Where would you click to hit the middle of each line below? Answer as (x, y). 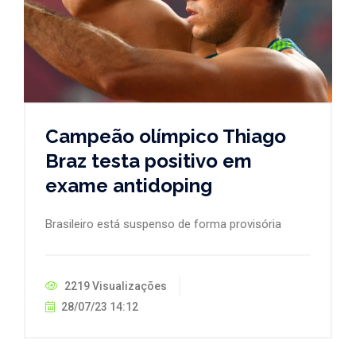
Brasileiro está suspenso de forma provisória (163, 224)
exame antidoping (129, 185)
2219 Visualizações (114, 286)
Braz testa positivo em (149, 161)
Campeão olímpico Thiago (166, 136)
